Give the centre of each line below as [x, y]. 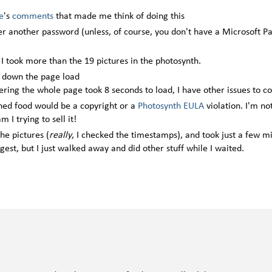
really [60, 136]
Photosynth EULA [171, 107]
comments [34, 17]
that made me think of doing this [120, 17]
